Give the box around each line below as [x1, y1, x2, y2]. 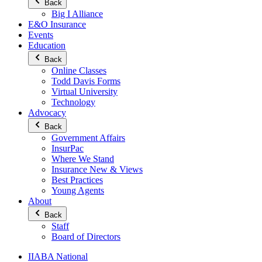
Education [28, 40, 65, 50]
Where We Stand [51, 154, 114, 164]
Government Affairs [51, 133, 125, 143]
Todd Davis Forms [51, 76, 120, 86]
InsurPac [51, 143, 84, 153]
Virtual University [51, 87, 118, 96]
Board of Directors [51, 232, 120, 242]
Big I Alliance [51, 9, 103, 19]
